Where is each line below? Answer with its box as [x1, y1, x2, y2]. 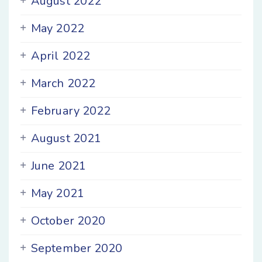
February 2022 [31, 103, 111, 119]
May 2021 [31, 185, 84, 201]
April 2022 [31, 48, 90, 64]
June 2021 [31, 158, 86, 174]
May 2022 [31, 20, 84, 36]
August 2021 [31, 130, 102, 146]
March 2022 [31, 75, 95, 91]
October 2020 [31, 213, 106, 229]
